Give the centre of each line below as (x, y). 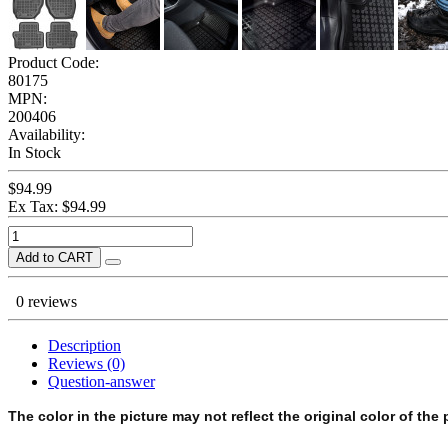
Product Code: (53, 62)
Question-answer (101, 381)
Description (84, 345)
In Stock (34, 152)
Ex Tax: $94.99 (57, 206)
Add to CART (54, 257)
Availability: (46, 134)
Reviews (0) (86, 363)
